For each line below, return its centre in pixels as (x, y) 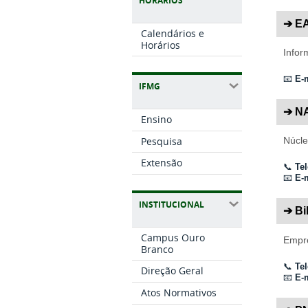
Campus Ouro (173, 237)
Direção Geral (173, 271)
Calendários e (173, 33)
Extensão (162, 163)
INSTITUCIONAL (172, 204)
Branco (157, 249)
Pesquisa (162, 141)
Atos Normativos (179, 293)
